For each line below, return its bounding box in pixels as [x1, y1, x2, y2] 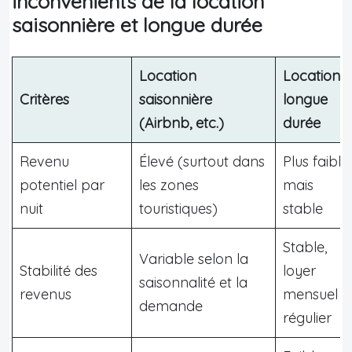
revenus [20, 284, 71, 303]
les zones [139, 175, 199, 194]
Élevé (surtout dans [139, 152, 265, 170]
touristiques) [139, 199, 218, 218]
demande [139, 296, 203, 315]
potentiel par [20, 175, 104, 194]
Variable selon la [139, 249, 248, 268]
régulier [283, 308, 332, 327]
